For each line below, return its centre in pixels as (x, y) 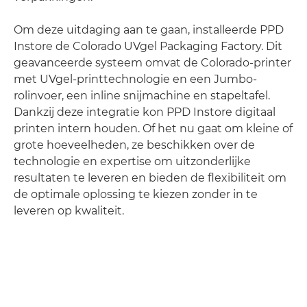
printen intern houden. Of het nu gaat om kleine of (153, 128)
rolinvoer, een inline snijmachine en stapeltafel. (142, 95)
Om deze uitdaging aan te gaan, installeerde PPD (149, 29)
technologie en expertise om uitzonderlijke (132, 161)
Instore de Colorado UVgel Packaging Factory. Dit (148, 46)
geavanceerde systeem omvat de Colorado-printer (152, 62)
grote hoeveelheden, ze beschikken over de (134, 145)
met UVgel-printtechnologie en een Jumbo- (135, 79)
